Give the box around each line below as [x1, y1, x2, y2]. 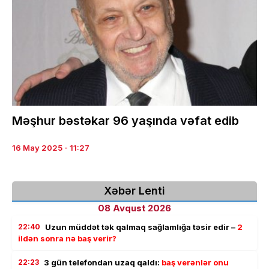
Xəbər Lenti [104, 184, 165, 197]
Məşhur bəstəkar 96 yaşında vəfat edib [12, 113, 239, 128]
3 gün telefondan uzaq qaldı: [44, 257, 162, 267]
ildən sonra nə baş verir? [18, 233, 116, 243]
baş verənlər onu [162, 257, 229, 267]
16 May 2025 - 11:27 [12, 142, 89, 153]
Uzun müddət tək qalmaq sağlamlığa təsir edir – [45, 222, 237, 232]
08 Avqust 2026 [98, 202, 171, 214]
